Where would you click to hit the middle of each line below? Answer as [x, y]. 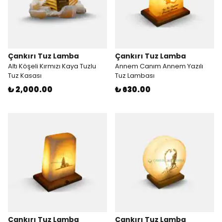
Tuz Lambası [135, 76]
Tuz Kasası [25, 76]
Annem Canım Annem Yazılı [159, 66]
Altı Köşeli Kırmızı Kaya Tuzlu [52, 66]
